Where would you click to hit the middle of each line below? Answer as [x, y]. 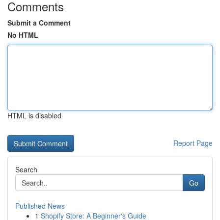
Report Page [193, 143]
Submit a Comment [39, 23]
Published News [40, 206]
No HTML [23, 35]
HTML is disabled [34, 115]
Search [26, 169]
